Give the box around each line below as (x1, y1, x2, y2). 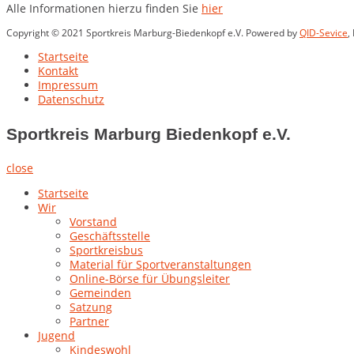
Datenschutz (38, 92, 104, 107)
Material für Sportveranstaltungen (70, 257, 251, 273)
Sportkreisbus (70, 243, 143, 258)
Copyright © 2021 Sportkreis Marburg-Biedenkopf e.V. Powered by (6, 26, 299, 40)
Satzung (70, 299, 112, 315)
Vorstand (70, 214, 117, 230)
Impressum (38, 77, 98, 93)
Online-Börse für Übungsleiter (70, 271, 230, 287)
